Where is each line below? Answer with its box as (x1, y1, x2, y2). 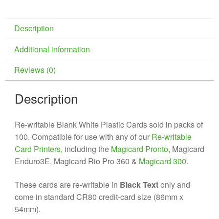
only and (160, 178, 190, 190)
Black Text (120, 178, 160, 190)
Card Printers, (15, 143, 63, 155)
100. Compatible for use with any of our (15, 131, 152, 143)
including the (63, 143, 111, 155)
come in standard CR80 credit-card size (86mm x (15, 191, 183, 202)
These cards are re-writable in (15, 178, 120, 190)
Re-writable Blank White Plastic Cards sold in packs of (15, 119, 203, 131)
